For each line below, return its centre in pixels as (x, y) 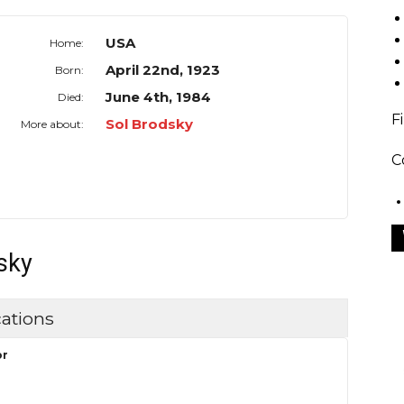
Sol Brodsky (150, 124)
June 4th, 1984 (159, 97)
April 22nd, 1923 (163, 70)
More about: (53, 124)
